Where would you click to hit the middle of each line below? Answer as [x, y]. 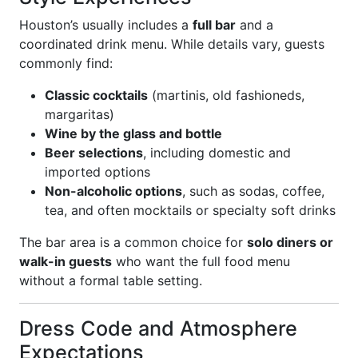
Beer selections [94, 153]
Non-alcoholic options [113, 191]
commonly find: [66, 63]
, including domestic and [217, 153]
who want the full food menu [201, 261]
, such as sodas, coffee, [253, 191]
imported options [97, 172]
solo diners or [290, 242]
